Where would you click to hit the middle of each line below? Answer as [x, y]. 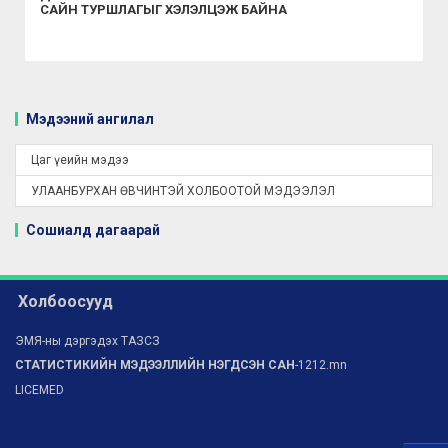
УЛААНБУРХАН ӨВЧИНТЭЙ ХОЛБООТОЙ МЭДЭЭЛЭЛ [183, 191]
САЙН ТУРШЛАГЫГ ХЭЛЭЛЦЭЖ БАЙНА [163, 10]
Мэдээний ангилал [90, 119]
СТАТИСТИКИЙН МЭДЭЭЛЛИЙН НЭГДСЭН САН [155, 365]
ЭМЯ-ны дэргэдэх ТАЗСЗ [87, 341]
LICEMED [39, 390]
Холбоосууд [65, 302]
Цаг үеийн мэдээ [80, 160]
